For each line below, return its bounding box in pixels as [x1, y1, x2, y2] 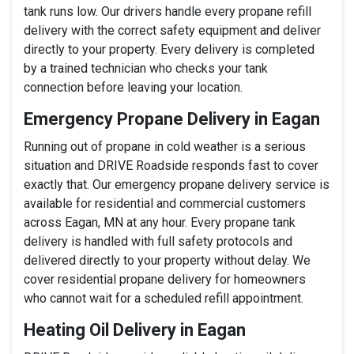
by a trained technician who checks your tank [24, 60, 268, 76]
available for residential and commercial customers [24, 195, 306, 211]
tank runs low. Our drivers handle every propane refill [24, 3, 311, 19]
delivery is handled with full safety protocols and [24, 233, 292, 249]
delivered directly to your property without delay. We [24, 252, 311, 268]
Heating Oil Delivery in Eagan [24, 319, 246, 340]
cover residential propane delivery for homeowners [24, 271, 306, 287]
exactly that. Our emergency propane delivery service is [24, 176, 330, 192]
